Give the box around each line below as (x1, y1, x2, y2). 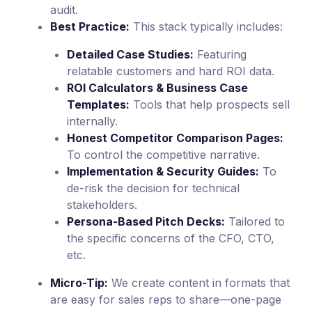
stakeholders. (67, 197, 137, 212)
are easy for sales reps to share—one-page (50, 292, 281, 306)
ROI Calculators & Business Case (67, 80, 248, 95)
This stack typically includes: (130, 19, 283, 33)
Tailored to (225, 214, 285, 228)
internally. (67, 114, 118, 128)
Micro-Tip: (50, 275, 108, 290)
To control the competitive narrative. (67, 147, 260, 162)
